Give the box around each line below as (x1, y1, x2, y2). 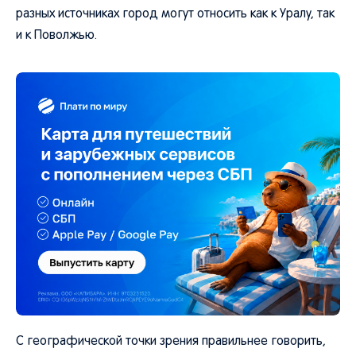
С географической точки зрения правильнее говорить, (16, 336, 326, 347)
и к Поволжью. (16, 30, 97, 41)
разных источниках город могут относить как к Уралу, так (16, 9, 335, 20)
